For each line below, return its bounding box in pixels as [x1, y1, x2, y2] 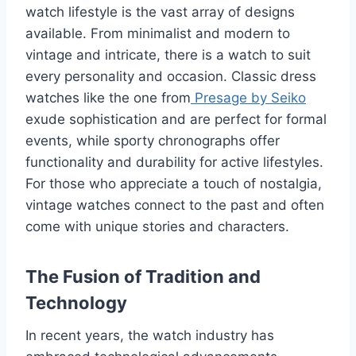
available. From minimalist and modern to [25, 25, 290, 41]
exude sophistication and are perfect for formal [25, 110, 327, 127]
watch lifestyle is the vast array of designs [25, 3, 295, 20]
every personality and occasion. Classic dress [25, 68, 316, 84]
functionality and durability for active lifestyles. [25, 153, 323, 170]
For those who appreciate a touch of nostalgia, [25, 175, 322, 192]
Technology [25, 292, 127, 313]
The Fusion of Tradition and [25, 265, 261, 287]
